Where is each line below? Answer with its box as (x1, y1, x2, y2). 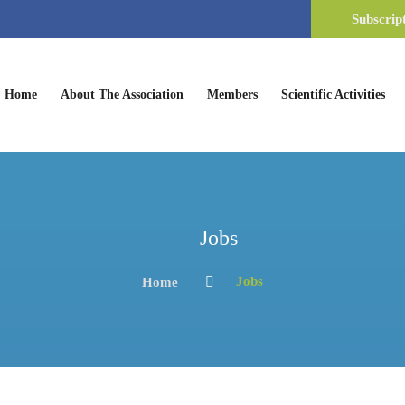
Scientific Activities (280, 88, 385, 101)
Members (206, 88, 258, 101)
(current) (35, 87, 86, 100)
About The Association (60, 88, 184, 101)
